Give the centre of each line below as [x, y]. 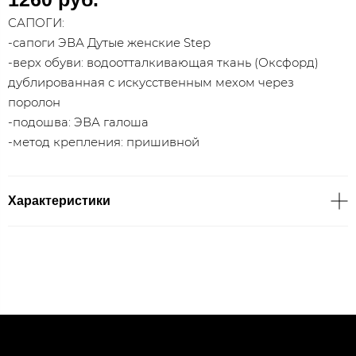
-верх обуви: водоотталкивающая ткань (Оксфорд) [163, 62]
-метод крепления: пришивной [104, 141]
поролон [34, 102]
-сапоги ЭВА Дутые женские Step [109, 42]
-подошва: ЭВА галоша [78, 122]
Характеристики [59, 200]
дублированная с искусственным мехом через [151, 82]
